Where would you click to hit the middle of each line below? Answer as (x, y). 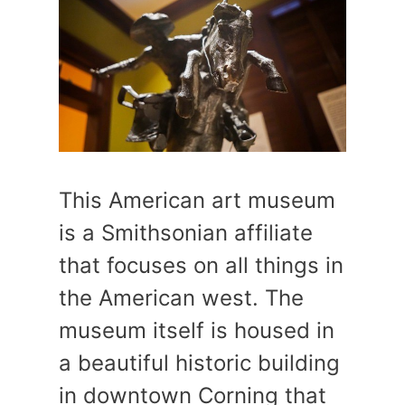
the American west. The (181, 297)
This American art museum (197, 200)
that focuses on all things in (201, 265)
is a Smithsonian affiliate (186, 232)
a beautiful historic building (199, 363)
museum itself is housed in (197, 330)
